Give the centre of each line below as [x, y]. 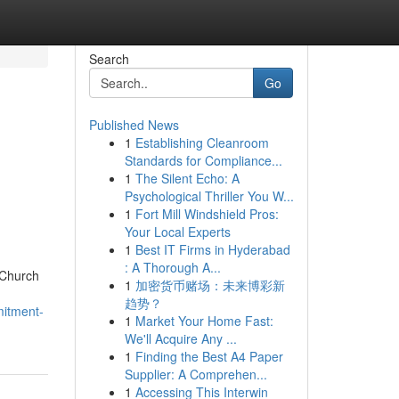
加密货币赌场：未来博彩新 [210, 285]
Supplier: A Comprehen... [195, 374]
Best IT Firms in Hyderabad [212, 249]
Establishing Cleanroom [202, 142]
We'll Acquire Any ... [180, 338]
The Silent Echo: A [187, 178]
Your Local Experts [177, 232]
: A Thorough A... [172, 267]
